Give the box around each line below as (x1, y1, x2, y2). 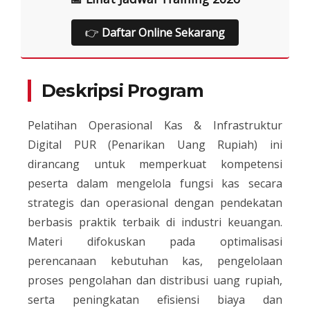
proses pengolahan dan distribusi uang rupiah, (28, 272, 282, 288)
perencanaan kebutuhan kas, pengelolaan (28, 253, 282, 268)
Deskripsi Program (42, 80, 204, 101)
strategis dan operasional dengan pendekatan (28, 194, 282, 210)
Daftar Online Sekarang (102, 24, 225, 40)
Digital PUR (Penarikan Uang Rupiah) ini (28, 136, 282, 152)
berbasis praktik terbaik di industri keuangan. (28, 214, 282, 230)
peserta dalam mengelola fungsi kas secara (28, 175, 282, 191)
